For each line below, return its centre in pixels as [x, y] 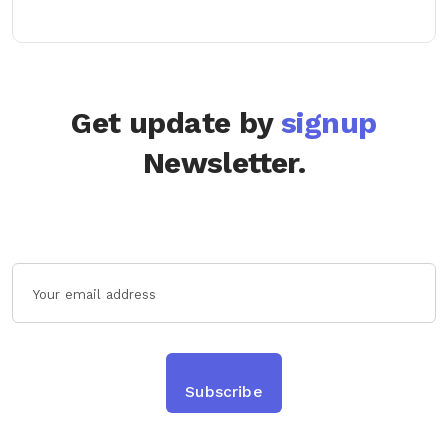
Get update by [176, 123]
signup [329, 123]
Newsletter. [224, 163]
